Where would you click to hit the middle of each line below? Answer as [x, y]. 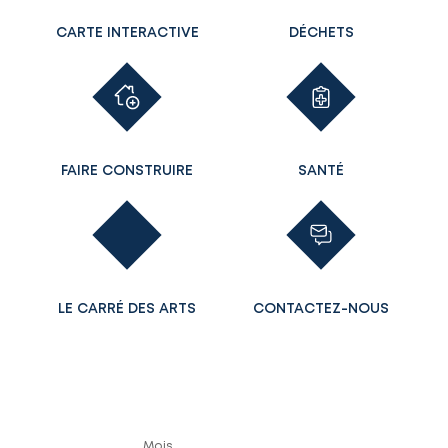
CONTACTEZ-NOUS [321, 308]
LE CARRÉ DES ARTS [127, 308]
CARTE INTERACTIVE [127, 32]
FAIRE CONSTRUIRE [127, 170]
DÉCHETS [321, 32]
